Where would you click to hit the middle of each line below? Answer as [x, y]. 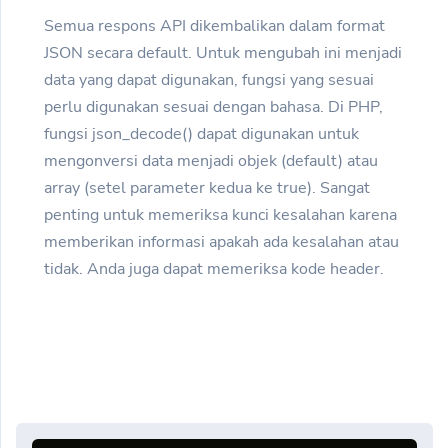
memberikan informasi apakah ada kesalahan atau [221, 242]
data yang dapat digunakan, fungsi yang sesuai [209, 80]
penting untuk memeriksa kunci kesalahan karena [220, 215]
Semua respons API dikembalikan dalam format [214, 26]
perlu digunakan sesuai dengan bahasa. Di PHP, [213, 107]
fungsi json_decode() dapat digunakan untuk [201, 134]
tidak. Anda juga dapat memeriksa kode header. [214, 269]
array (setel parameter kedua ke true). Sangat [207, 188]
